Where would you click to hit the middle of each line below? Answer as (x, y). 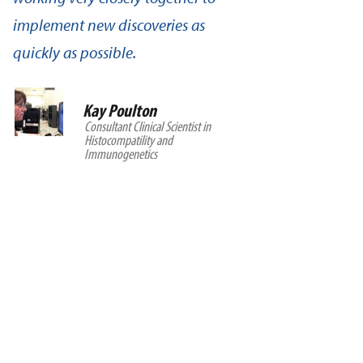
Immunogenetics (121, 154)
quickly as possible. (75, 52)
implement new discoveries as (109, 25)
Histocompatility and (128, 140)
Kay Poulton (120, 110)
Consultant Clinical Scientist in (147, 126)
